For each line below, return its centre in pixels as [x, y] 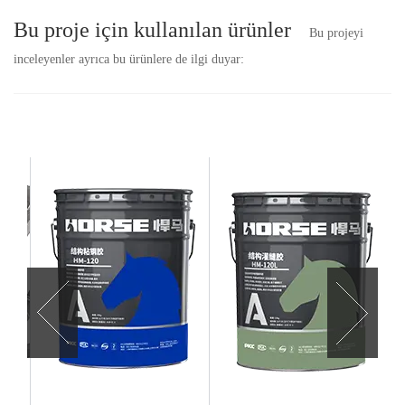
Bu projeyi [336, 33]
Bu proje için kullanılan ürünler [152, 29]
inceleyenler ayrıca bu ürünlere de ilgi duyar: [129, 59]
